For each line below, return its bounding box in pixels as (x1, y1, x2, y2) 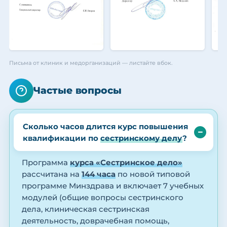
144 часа (82, 170, 116, 179)
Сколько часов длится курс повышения (23, 122, 188, 132)
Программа (22, 158, 70, 168)
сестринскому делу (100, 133, 182, 143)
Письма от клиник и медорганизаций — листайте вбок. (9, 59, 173, 67)
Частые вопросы (33, 85, 122, 97)
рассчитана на (22, 170, 82, 179)
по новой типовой (116, 170, 190, 179)
